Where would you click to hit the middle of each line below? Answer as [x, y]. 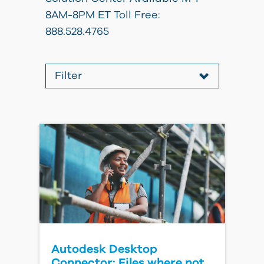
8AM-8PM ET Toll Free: [103, 15]
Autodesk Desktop [104, 249]
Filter [68, 76]
